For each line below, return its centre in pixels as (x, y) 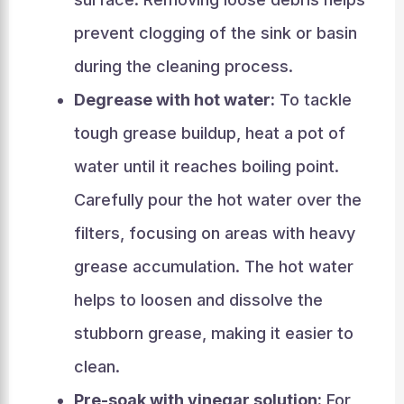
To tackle (313, 100)
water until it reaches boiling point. (206, 166)
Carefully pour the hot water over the (217, 200)
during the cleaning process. (183, 66)
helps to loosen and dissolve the (198, 300)
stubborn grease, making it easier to (213, 333)
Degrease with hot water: (174, 100)
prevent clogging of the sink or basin (215, 33)
